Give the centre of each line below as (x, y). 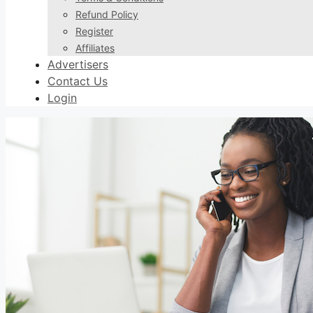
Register (94, 31)
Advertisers (78, 64)
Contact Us (78, 81)
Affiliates (95, 48)
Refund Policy (107, 14)
